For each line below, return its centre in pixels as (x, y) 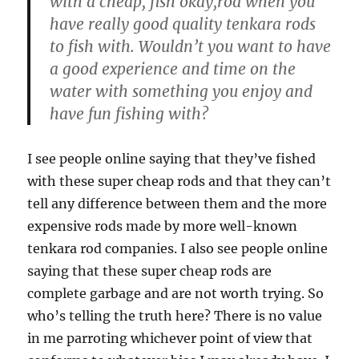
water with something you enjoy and (182, 92)
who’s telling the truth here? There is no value (175, 316)
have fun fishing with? (129, 114)
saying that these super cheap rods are (150, 271)
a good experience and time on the (173, 69)
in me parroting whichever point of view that (170, 339)
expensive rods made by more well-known (163, 226)
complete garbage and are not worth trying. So (176, 294)
